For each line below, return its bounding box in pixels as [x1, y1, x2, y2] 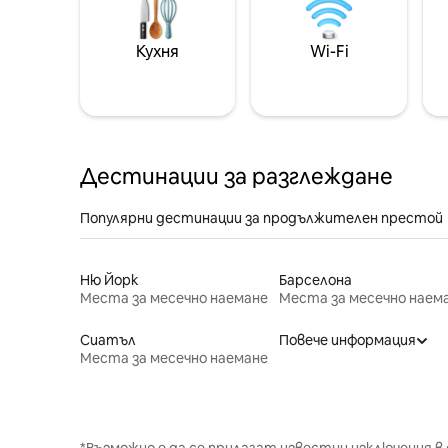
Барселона [278, 270, 352, 289]
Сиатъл [80, 330, 136, 349]
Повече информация [278, 330, 416, 349]
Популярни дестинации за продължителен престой [80, 208, 443, 227]
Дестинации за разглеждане [80, 161, 393, 191]
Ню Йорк [80, 270, 139, 289]
